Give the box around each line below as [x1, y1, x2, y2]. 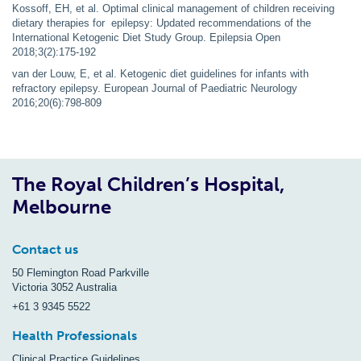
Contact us [12, 241, 78, 257]
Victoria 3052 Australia [12, 280, 117, 293]
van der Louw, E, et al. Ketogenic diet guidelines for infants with [12, 67, 309, 80]
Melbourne [12, 194, 111, 218]
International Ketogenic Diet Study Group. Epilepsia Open [12, 31, 280, 44]
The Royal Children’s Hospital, [12, 172, 284, 196]
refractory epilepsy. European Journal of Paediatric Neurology [12, 81, 297, 94]
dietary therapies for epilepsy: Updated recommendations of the [12, 16, 311, 29]
